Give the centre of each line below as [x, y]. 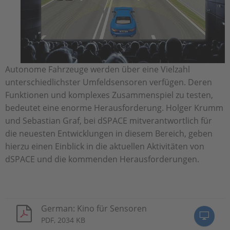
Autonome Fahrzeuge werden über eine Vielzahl [98, 69]
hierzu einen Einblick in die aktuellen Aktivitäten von [105, 146]
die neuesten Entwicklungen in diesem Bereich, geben [109, 133]
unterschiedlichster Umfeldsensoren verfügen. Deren [109, 82]
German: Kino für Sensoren [94, 208]
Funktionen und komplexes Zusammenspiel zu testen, [109, 95]
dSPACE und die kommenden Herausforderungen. [102, 159]
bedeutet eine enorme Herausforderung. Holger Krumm [114, 108]
